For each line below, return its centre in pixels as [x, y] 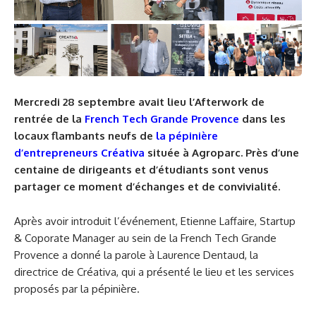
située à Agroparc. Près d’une [222, 152]
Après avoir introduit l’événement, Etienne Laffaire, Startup [155, 221]
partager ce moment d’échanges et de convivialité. [147, 186]
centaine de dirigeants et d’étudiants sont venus [141, 169]
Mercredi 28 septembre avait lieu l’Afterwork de [139, 102]
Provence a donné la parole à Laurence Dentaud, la [136, 255]
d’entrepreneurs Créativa [79, 152]
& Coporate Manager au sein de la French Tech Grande [145, 238]
